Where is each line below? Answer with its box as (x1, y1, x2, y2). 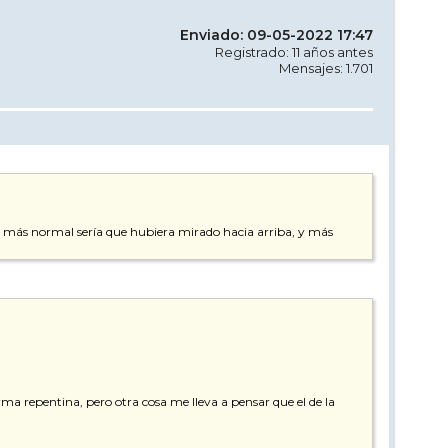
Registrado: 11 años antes (215, 43, 373, 60)
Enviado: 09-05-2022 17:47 (180, 25, 373, 44)
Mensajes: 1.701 (279, 59, 373, 76)
